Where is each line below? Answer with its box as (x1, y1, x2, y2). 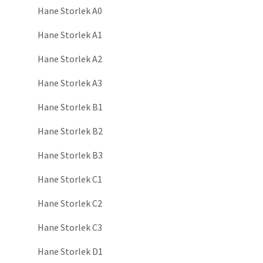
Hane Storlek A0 (38, 5, 102, 17)
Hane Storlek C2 (38, 197, 102, 210)
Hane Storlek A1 (38, 29, 102, 41)
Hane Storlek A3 (38, 77, 102, 89)
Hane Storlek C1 (38, 173, 102, 186)
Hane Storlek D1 (38, 245, 103, 258)
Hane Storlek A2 (38, 53, 102, 65)
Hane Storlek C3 (38, 221, 102, 234)
